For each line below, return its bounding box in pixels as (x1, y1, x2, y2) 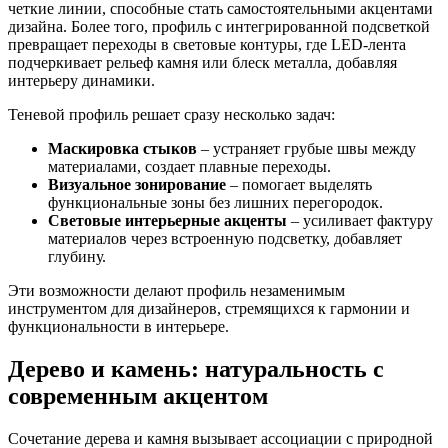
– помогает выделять (226, 175, 372, 193)
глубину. (48, 247, 106, 265)
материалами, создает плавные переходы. (48, 157, 331, 175)
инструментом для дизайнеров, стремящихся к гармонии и (8, 299, 410, 317)
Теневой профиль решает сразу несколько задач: (8, 105, 335, 123)
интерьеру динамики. (8, 71, 159, 89)
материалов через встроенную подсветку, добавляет (48, 229, 402, 247)
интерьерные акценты (125, 211, 287, 229)
